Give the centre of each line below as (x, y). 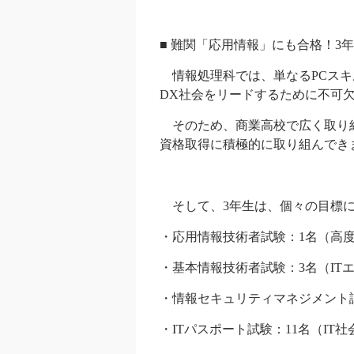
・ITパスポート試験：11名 (235, 329)
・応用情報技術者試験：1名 (239, 237)
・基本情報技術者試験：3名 (239, 267)
